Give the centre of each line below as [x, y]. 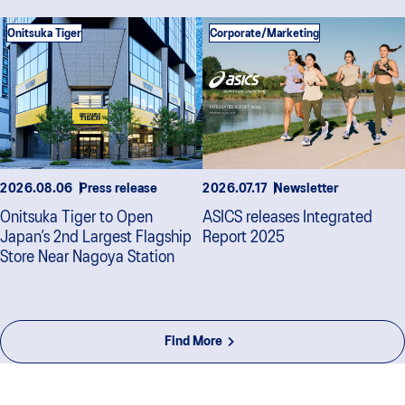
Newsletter [306, 189]
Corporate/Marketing [264, 34]
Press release [118, 189]
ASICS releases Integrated [287, 218]
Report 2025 [244, 238]
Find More [193, 342]
